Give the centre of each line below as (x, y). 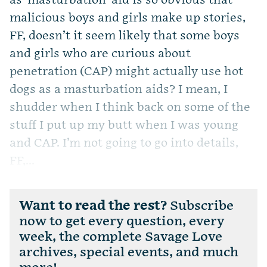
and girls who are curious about (100, 54)
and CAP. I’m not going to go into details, (124, 143)
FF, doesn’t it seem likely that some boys (125, 36)
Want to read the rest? (93, 206)
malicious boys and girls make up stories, (128, 18)
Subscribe (200, 206)
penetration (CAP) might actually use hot (126, 72)
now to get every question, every (122, 222)
